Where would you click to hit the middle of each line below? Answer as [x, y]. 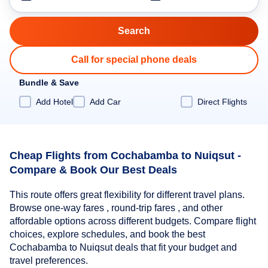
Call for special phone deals [134, 60]
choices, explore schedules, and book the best [107, 234]
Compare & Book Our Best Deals [93, 170]
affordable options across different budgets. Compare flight [133, 221]
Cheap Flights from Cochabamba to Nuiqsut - [125, 155]
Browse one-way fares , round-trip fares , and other [116, 208]
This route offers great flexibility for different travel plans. [127, 195]
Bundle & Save [49, 83]
